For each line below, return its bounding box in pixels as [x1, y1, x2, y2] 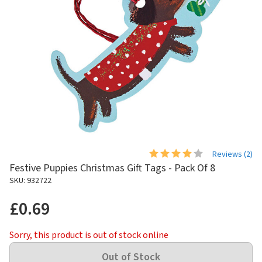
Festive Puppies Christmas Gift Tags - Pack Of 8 [9, 160, 215, 175]
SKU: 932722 [9, 174, 51, 187]
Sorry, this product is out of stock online [9, 228, 168, 242]
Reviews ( [212, 148, 246, 160]
